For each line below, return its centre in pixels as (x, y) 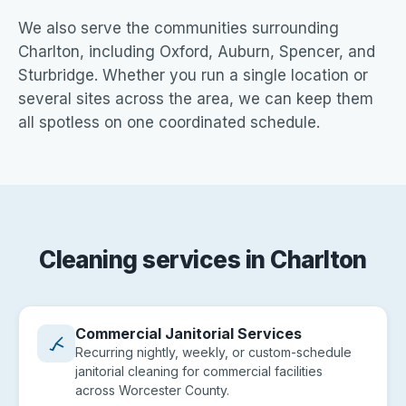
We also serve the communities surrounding (179, 28)
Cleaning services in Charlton (203, 260)
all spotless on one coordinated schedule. (169, 122)
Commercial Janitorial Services (188, 333)
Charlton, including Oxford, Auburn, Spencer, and (197, 52)
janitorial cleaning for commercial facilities (199, 371)
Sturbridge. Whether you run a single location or (193, 75)
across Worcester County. (152, 390)
